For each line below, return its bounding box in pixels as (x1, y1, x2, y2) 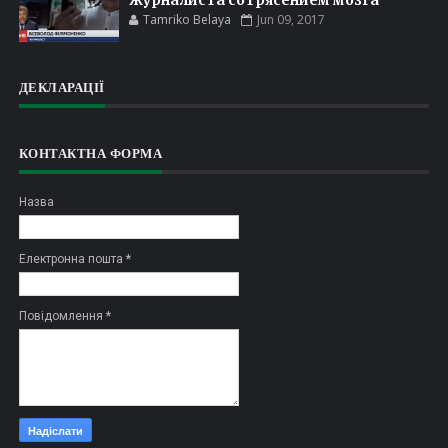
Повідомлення (18, 308, 106, 323)
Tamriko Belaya (142, 10, 231, 28)
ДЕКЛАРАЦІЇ (18, 77, 105, 97)
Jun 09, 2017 (256, 10, 325, 28)
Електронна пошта (18, 251, 126, 266)
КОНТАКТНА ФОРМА (18, 143, 163, 163)
